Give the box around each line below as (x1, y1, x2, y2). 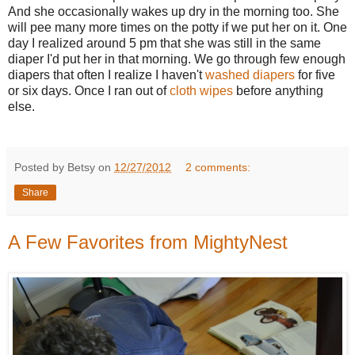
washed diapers (205, 68, 295, 82)
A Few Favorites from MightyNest (8, 231, 288, 254)
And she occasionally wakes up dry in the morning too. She (8, 5, 339, 19)
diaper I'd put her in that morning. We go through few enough (8, 52, 345, 67)
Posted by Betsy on (14, 161, 114, 174)
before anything (233, 84, 323, 98)
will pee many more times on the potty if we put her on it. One (8, 21, 347, 35)
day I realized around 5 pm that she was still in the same (8, 36, 321, 51)
